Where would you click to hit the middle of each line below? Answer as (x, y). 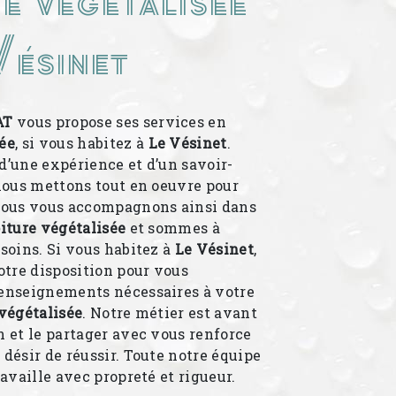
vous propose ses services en (120, 122)
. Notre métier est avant (170, 312)
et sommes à (173, 228)
